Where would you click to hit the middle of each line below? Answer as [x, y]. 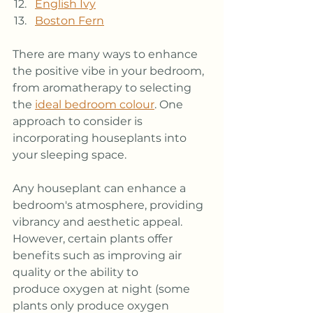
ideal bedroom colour [95, 104]
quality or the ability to [77, 272]
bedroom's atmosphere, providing [109, 205]
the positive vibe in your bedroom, [110, 71]
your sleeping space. [70, 154]
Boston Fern [70, 20]
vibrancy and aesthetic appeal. [99, 221]
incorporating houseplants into [101, 138]
